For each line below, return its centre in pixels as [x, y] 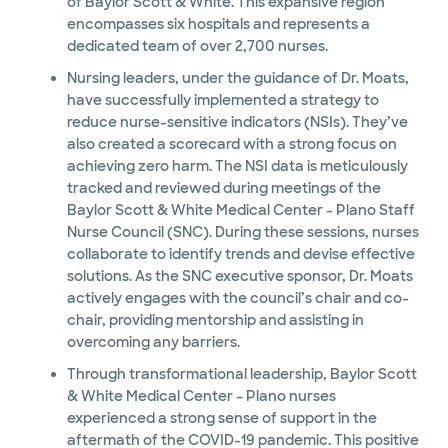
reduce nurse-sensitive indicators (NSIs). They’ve [237, 122]
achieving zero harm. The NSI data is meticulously [237, 166]
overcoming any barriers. [153, 342]
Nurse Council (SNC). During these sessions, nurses [242, 232]
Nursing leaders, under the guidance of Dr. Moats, [237, 78]
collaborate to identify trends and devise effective [117, 254]
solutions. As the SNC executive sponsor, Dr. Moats [218, 276]
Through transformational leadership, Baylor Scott [241, 374]
